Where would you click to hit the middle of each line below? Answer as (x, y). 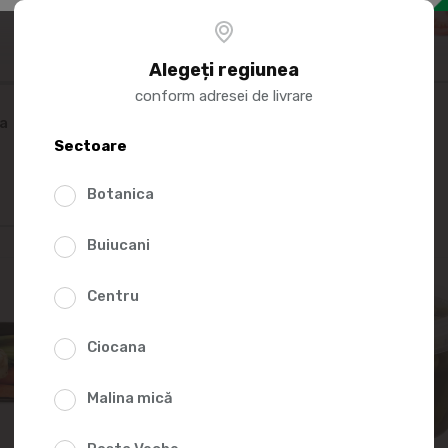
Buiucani (118, 245)
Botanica (120, 194)
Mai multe (253, 36)
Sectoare (90, 146)
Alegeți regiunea (224, 70)
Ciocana (116, 347)
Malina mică (130, 398)
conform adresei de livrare (224, 96)
